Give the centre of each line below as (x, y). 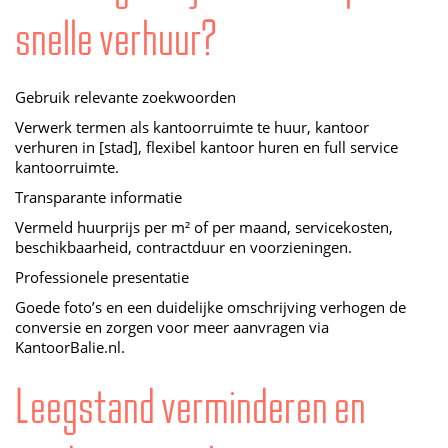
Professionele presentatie (102, 277)
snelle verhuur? (116, 38)
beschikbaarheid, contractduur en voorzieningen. (183, 247)
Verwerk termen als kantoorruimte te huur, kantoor (192, 127)
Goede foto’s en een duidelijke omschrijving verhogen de (210, 307)
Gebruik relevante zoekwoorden (125, 97)
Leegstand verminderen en (190, 406)
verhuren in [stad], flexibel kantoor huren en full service (206, 147)
